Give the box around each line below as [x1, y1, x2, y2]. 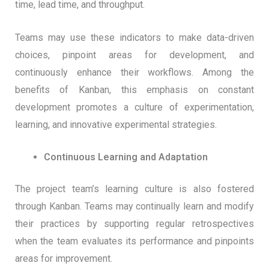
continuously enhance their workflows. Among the [14, 66, 255, 78]
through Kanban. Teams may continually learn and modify [14, 201, 255, 213]
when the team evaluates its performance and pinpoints [14, 235, 255, 247]
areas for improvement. [14, 253, 112, 265]
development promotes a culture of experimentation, [14, 101, 255, 113]
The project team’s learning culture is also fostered [14, 183, 255, 195]
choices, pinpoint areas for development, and [14, 49, 255, 61]
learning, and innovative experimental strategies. [14, 118, 217, 130]
